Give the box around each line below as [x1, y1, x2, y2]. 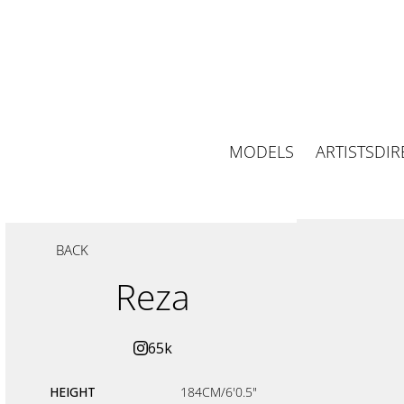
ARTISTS [316, 141, 374, 163]
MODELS [229, 141, 294, 163]
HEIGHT [49, 383, 96, 401]
